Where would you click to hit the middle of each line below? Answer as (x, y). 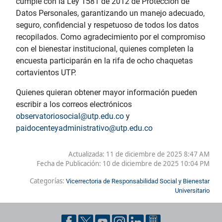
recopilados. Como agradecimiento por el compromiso (111, 37)
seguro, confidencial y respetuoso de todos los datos (107, 25)
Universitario (192, 190)
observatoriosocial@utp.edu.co (70, 116)
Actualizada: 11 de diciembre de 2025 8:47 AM (139, 154)
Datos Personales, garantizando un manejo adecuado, (110, 13)
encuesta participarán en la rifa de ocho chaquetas (104, 60)
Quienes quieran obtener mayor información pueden (107, 92)
